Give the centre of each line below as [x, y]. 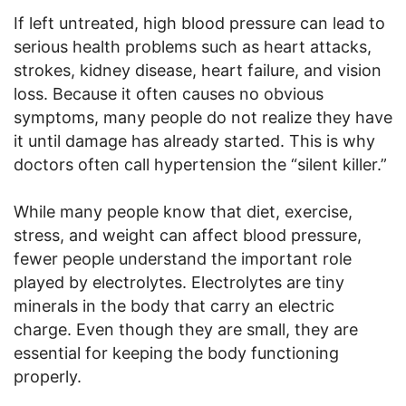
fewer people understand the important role [183, 258]
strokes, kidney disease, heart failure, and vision [198, 70]
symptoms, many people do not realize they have [203, 117]
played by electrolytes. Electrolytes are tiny [179, 282]
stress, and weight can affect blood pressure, [188, 235]
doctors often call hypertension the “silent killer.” [200, 164]
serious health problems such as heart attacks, [193, 46]
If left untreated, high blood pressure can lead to [199, 23]
